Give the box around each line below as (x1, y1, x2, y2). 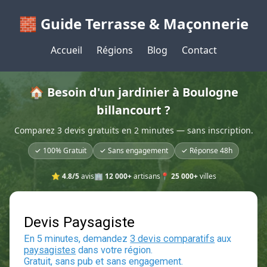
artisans (131, 171, 160, 181)
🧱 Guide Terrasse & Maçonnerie (18, 14, 249, 33)
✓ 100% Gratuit (35, 145, 86, 156)
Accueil (50, 44, 82, 57)
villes (197, 171, 216, 181)
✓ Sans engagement (100, 145, 168, 156)
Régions (96, 44, 133, 57)
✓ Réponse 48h (181, 145, 232, 156)
